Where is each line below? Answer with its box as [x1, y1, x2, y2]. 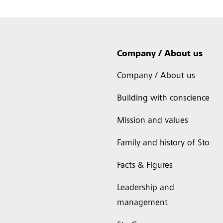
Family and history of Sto [116, 139, 210, 148]
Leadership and [116, 184, 174, 193]
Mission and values [116, 116, 188, 125]
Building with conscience [116, 94, 210, 103]
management [116, 199, 168, 208]
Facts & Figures [116, 161, 173, 170]
